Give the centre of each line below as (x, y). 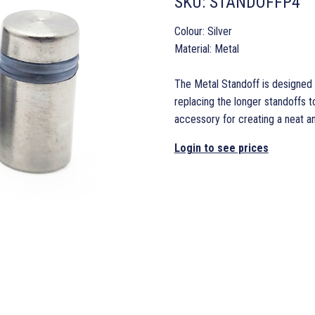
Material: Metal (206, 49)
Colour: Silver (203, 31)
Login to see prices (221, 148)
